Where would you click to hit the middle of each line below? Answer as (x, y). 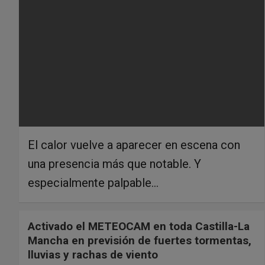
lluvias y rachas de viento (93, 254)
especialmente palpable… (93, 182)
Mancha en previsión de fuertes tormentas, (140, 240)
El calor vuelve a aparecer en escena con (134, 145)
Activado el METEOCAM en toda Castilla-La (139, 226)
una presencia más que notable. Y (114, 164)
